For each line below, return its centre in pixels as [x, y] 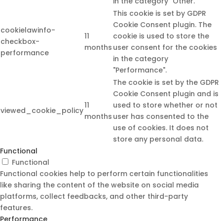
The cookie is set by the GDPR [166, 83]
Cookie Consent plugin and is [166, 94]
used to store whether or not [165, 105]
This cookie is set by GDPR [160, 14]
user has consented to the [161, 117]
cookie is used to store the [161, 36]
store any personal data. [158, 139]
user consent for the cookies [165, 48]
